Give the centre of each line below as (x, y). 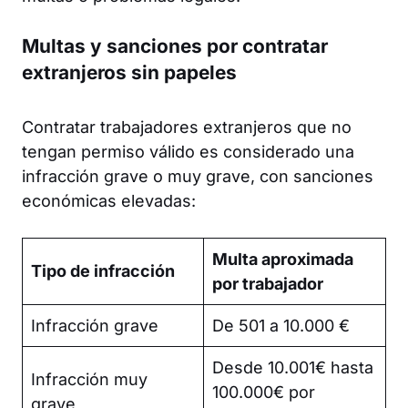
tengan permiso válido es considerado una (188, 151)
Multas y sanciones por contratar (175, 46)
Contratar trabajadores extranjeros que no (187, 127)
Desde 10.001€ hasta (293, 367)
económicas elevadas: (109, 200)
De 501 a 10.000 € (281, 325)
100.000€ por (264, 392)
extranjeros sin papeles (129, 72)
